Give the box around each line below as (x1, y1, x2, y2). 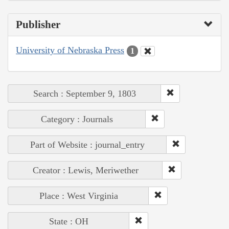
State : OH (49, 216, 88, 226)
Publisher (16, 18, 60, 31)
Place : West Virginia (39, 190, 118, 201)
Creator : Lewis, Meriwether (32, 165, 139, 175)
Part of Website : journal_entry (30, 139, 145, 150)
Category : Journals (41, 113, 113, 124)
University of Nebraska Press (16, 45, 124, 56)
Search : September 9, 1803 (33, 88, 136, 99)
